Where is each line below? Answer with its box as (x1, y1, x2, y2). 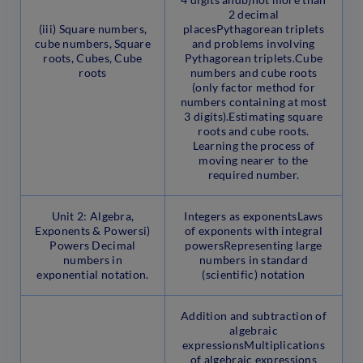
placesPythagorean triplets (183, 22, 324, 36)
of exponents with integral (185, 224, 322, 238)
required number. (207, 168, 300, 182)
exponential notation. (36, 267, 149, 282)
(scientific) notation (202, 267, 305, 282)
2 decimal (228, 7, 280, 22)
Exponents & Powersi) (35, 224, 151, 238)
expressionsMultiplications (182, 338, 325, 352)
